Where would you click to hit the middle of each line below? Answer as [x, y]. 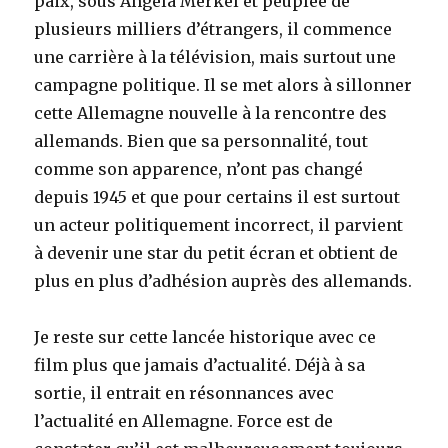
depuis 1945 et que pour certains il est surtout [217, 197]
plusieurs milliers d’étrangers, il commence [213, 29]
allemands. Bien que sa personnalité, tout [201, 141]
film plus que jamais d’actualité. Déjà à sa [200, 365]
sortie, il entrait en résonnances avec [184, 393]
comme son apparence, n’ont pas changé [199, 169]
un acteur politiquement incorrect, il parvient [219, 225]
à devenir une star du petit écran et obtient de [216, 253]
